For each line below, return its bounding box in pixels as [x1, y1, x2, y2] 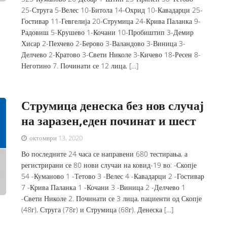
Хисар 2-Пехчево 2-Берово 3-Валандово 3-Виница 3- [21, 39, 186, 48]
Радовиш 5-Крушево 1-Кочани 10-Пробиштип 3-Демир [21, 27, 194, 37]
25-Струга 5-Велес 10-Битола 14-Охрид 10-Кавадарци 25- [21, 5, 203, 15]
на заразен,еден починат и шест [21, 112, 197, 129]
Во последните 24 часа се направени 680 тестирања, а [21, 149, 188, 159]
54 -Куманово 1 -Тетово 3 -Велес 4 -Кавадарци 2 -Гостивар [21, 171, 205, 181]
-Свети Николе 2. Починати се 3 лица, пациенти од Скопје [21, 194, 202, 203]
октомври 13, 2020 [28, 133, 83, 142]
